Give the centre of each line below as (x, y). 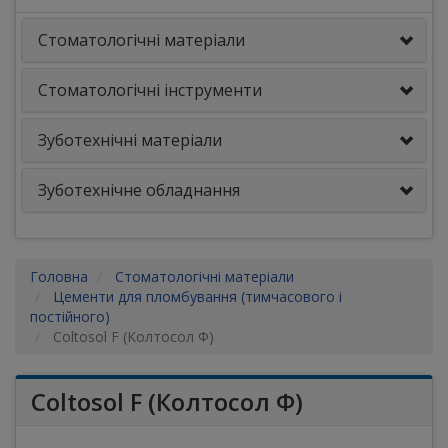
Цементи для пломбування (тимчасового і (197, 296)
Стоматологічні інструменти (150, 90)
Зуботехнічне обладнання (139, 190)
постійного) (70, 316)
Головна (59, 276)
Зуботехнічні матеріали (130, 140)
